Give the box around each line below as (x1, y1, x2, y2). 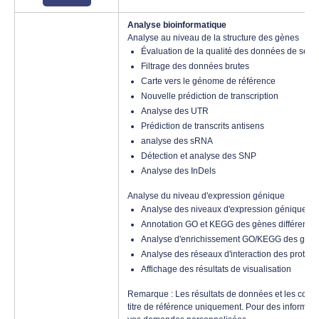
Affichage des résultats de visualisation (141, 264, 291, 274)
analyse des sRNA (141, 136, 213, 146)
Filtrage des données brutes (141, 61, 249, 71)
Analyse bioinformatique (127, 20, 226, 30)
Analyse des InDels (141, 166, 216, 176)
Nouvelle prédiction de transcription (141, 91, 278, 101)
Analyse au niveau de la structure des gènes (127, 33, 299, 43)
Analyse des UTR (141, 106, 209, 116)
